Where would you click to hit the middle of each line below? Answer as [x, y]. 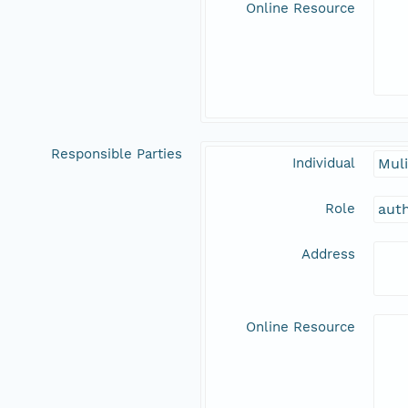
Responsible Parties [117, 154]
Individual [324, 163]
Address [328, 255]
